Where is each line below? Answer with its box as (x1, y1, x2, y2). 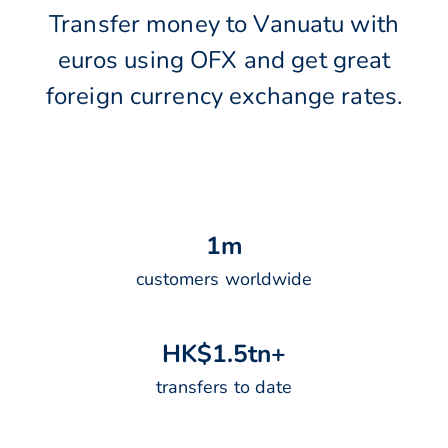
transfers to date (155, 375, 293, 400)
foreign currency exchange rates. (45, 80, 403, 113)
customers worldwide (135, 267, 313, 292)
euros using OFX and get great (57, 44, 391, 77)
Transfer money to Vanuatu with (48, 8, 400, 41)
